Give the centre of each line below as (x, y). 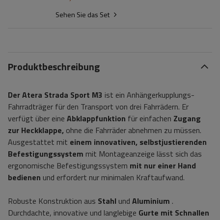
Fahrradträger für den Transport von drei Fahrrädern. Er (98, 107)
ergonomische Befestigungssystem (69, 165)
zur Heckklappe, (36, 130)
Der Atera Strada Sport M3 (55, 95)
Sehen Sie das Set (82, 14)
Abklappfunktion (96, 118)
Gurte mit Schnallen (174, 213)
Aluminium (151, 201)
